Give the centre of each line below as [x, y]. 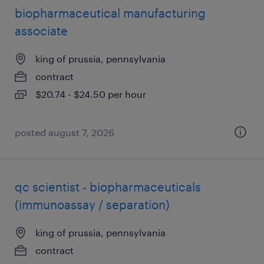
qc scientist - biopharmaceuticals [108, 187]
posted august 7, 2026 [65, 132]
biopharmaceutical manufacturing [110, 13]
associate [41, 31]
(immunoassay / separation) [92, 204]
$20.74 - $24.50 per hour [91, 94]
